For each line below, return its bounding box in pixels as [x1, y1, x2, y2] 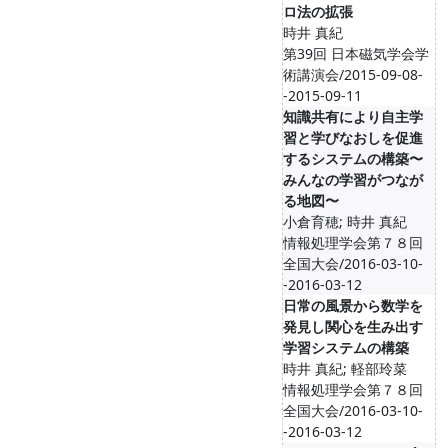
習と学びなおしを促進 [283, 128, 423, 147]
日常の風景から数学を [283, 296, 423, 315]
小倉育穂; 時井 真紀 [283, 212, 407, 231]
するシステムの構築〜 [283, 149, 423, 168]
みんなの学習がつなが [283, 170, 423, 189]
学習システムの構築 [283, 338, 409, 357]
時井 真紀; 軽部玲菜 [283, 359, 407, 378]
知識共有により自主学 [283, 107, 423, 126]
